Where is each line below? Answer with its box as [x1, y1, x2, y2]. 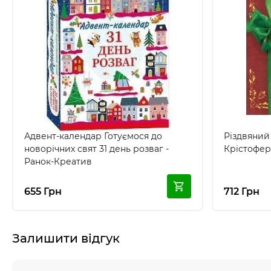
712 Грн [223, 186, 260, 197]
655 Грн [24, 186, 62, 197]
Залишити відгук [12, 231, 120, 246]
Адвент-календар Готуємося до [24, 131, 162, 142]
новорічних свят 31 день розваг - [24, 143, 169, 154]
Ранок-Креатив [24, 156, 92, 167]
